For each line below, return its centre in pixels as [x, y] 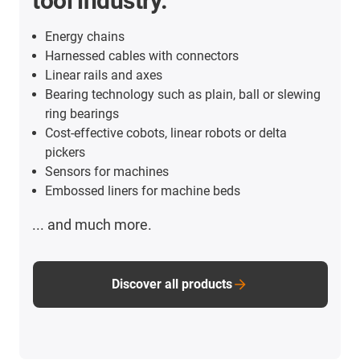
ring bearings [82, 113]
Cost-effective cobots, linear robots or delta [166, 133]
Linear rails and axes [104, 75]
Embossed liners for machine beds [143, 190]
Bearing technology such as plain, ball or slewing [183, 94]
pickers [65, 152]
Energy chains [85, 36]
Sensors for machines [107, 171]
